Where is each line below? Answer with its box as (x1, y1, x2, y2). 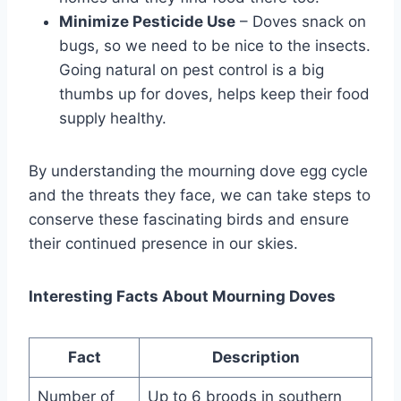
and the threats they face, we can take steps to (29, 185, 371, 204)
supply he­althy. (59, 108, 166, 127)
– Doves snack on (235, 12, 366, 30)
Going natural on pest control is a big (59, 60, 324, 79)
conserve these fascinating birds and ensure (29, 209, 349, 228)
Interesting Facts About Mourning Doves (29, 286, 336, 305)
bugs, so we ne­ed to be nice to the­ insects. (59, 36, 371, 55)
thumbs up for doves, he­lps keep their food (59, 84, 370, 103)
